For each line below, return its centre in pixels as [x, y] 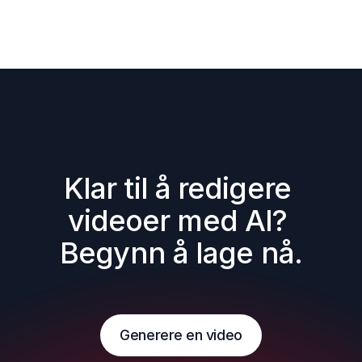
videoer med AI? [177, 221]
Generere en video [181, 335]
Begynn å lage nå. [181, 253]
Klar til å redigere [177, 188]
